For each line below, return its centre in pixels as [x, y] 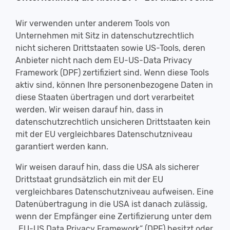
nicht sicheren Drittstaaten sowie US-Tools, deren [110, 48]
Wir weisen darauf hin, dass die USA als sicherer [107, 167]
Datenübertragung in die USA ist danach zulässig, [111, 204]
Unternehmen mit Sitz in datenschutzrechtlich [105, 36]
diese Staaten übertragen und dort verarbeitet [105, 97]
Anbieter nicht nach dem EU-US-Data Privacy [104, 60]
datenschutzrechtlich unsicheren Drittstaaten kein [113, 122]
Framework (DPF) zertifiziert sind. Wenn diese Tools [112, 73]
